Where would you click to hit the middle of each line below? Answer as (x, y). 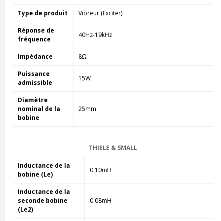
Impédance (35, 56)
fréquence (34, 39)
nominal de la (39, 109)
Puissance (34, 74)
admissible (35, 82)
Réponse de (36, 30)
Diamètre (33, 100)
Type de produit (42, 13)
